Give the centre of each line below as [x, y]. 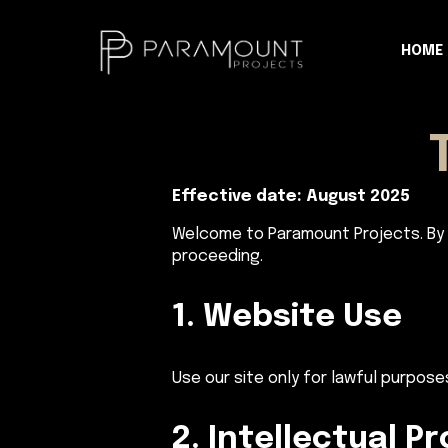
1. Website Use [287, 317]
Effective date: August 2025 [291, 196]
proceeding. [217, 256]
